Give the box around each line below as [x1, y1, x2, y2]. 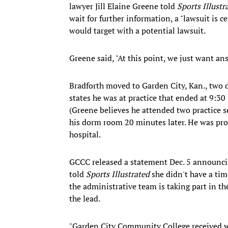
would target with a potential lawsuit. [69, 24, 206, 36]
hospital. [69, 128, 101, 140]
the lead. [69, 192, 102, 204]
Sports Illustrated [86, 168, 150, 180]
